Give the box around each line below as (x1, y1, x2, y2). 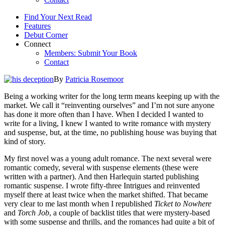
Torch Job (18, 208, 49, 217)
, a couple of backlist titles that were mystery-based (49, 208, 210, 217)
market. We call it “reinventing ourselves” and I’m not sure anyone (4, 100, 214, 109)
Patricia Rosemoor (65, 74, 124, 83)
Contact (44, 57, 69, 66)
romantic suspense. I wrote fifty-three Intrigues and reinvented (4, 181, 200, 190)
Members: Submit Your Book (44, 48, 137, 57)
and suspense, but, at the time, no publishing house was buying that (4, 128, 216, 137)
